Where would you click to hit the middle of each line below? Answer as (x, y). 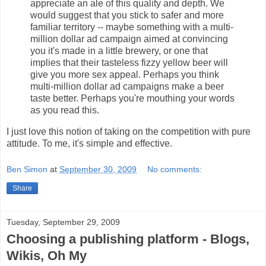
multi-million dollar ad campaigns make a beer (127, 87)
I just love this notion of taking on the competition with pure (129, 132)
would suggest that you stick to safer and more (127, 15)
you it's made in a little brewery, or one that (119, 51)
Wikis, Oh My (47, 255)
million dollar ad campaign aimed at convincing (129, 39)
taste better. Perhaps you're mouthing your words (132, 99)
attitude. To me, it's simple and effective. (89, 144)
